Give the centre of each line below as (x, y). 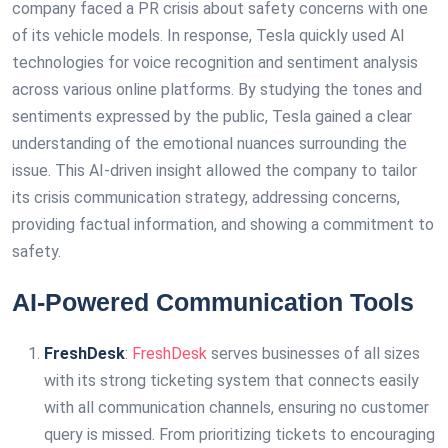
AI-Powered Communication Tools (213, 302)
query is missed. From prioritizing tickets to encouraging (239, 434)
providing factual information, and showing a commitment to (223, 224)
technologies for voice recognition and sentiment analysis (215, 62)
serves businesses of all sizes (315, 353)
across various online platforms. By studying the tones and (217, 89)
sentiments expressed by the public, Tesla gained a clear (212, 116)
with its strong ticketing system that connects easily (231, 380)
